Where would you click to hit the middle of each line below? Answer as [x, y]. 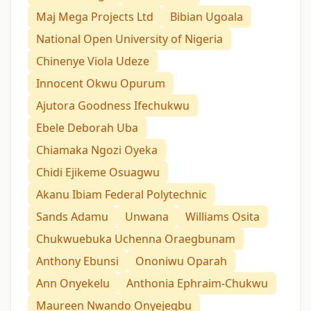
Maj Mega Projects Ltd [95, 17]
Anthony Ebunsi [77, 261]
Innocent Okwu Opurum [101, 84]
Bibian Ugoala [207, 17]
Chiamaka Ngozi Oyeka [97, 150]
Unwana [147, 217]
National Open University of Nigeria [129, 39]
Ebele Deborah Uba [87, 128]
